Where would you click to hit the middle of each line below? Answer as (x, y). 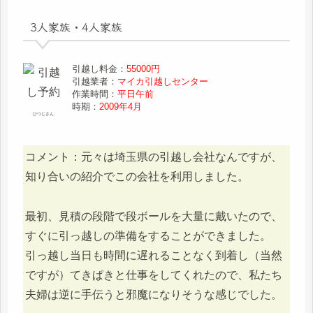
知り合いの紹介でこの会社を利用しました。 (137, 177)
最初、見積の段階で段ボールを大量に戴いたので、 (154, 216)
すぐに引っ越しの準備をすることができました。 (148, 235)
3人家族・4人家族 (76, 26)
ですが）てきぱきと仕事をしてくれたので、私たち (154, 275)
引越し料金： (100, 69)
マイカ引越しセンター (163, 82)
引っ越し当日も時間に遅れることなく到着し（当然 (154, 255)
